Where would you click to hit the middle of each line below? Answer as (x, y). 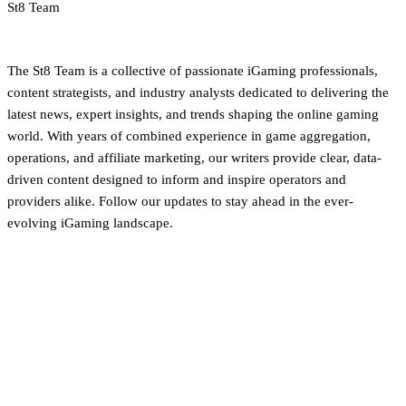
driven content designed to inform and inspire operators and (177, 180)
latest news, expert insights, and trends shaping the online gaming (193, 115)
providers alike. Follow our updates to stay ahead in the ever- (180, 202)
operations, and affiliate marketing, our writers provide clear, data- (194, 158)
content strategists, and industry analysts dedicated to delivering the (198, 93)
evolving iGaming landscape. (90, 223)
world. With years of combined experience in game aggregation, (189, 136)
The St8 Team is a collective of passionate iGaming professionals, (193, 71)
